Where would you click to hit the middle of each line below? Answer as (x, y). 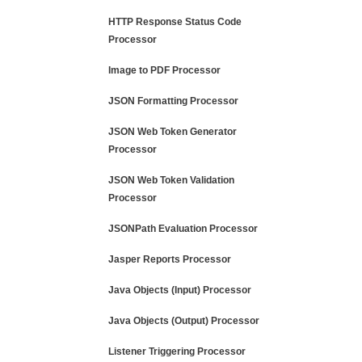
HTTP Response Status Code (175, 22)
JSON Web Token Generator (173, 132)
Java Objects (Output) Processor (184, 321)
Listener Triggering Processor (177, 351)
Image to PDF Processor (164, 70)
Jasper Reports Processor (170, 259)
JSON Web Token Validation (171, 180)
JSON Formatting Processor (173, 101)
